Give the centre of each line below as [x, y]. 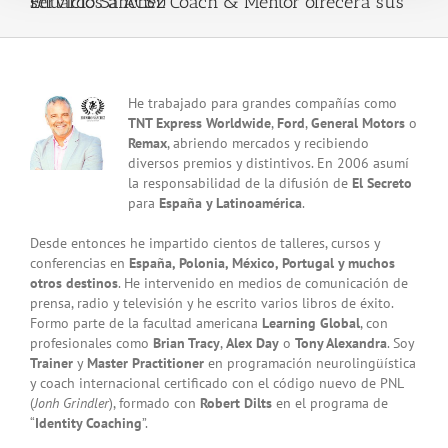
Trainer [51, 362]
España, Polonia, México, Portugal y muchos [262, 262]
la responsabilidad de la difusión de [239, 182]
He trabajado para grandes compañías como [262, 102]
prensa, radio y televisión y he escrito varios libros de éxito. [211, 302]
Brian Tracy [186, 342]
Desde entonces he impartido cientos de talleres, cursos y [205, 242]
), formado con [154, 402]
